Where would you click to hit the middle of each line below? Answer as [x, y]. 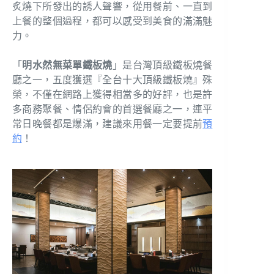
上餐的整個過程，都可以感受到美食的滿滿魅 [113, 21]
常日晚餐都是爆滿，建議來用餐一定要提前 [108, 124]
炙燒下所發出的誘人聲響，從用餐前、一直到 [113, 7]
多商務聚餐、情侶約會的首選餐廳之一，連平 [113, 109]
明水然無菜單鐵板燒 [67, 65]
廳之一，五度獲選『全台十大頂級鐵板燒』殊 [113, 80]
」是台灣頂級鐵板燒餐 [162, 65]
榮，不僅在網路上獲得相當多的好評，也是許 [113, 95]
